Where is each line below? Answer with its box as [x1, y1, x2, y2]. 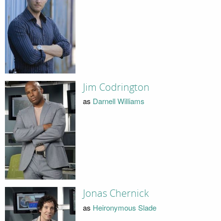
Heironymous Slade [92, 202, 156, 213]
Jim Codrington [82, 81, 149, 93]
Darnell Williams [92, 96, 145, 107]
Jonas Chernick [82, 187, 149, 200]
